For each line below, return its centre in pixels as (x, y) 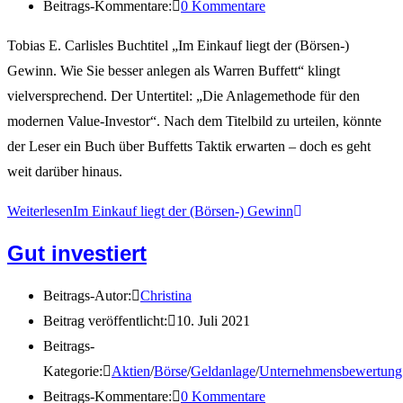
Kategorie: (73, 371)
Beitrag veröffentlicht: (105, 320)
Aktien (131, 371)
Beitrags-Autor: (87, 295)
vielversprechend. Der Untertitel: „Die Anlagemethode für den (184, 95)
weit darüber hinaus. (65, 171)
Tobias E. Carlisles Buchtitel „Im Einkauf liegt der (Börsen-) (178, 45)
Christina (166, 295)
